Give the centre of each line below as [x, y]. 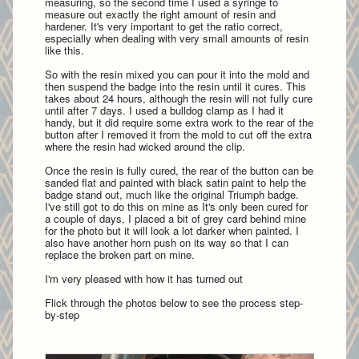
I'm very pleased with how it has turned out [144, 278]
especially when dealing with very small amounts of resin [177, 38]
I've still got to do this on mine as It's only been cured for [176, 206]
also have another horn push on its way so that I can [167, 242]
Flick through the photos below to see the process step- [174, 302]
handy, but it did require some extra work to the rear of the [179, 122]
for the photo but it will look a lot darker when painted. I [172, 230]
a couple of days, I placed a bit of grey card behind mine [175, 218]
